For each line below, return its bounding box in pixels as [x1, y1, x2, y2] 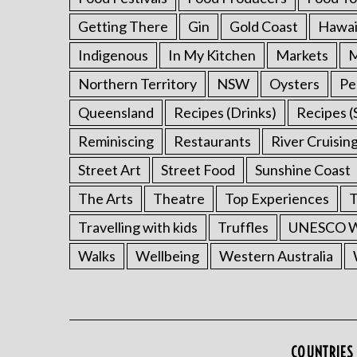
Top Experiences [225, 190, 329, 207]
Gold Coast [229, 18, 298, 35]
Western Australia [219, 247, 333, 265]
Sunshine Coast [255, 161, 351, 178]
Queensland [78, 104, 154, 121]
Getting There [78, 18, 168, 35]
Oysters [269, 75, 320, 92]
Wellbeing [135, 247, 199, 265]
